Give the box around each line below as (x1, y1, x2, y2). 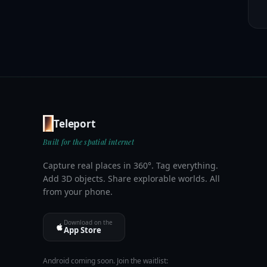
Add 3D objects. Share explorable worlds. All (43, 173, 220, 184)
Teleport (54, 116, 95, 131)
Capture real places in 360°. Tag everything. (43, 160, 218, 171)
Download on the (64, 218, 113, 226)
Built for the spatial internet (43, 137, 134, 147)
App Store (64, 225, 101, 235)
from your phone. (43, 186, 113, 197)
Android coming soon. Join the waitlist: (43, 256, 168, 266)
